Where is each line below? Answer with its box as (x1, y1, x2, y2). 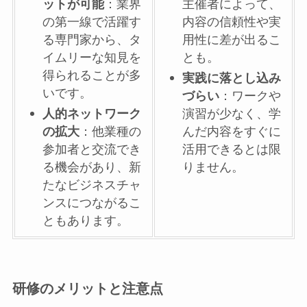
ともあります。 (42, 214, 130, 228)
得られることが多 (42, 69, 142, 83)
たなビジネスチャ (42, 178, 142, 193)
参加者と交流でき (42, 143, 142, 157)
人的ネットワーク (42, 107, 142, 121)
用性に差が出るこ (182, 33, 282, 47)
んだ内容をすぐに (182, 125, 282, 139)
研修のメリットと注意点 (12, 281, 163, 297)
